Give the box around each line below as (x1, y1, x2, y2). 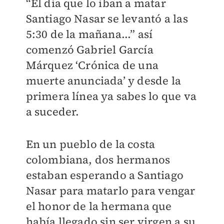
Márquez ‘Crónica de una (25, 57, 159, 72)
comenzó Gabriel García (25, 42, 153, 57)
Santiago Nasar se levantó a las (25, 11, 188, 26)
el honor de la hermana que (25, 198, 172, 213)
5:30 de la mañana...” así (25, 26, 153, 41)
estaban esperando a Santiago (25, 167, 184, 182)
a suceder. (25, 104, 79, 119)
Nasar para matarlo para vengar (25, 183, 195, 198)
